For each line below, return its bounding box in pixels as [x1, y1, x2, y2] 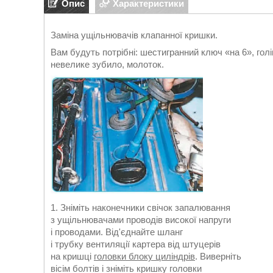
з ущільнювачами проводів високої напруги [51, 214, 231, 225]
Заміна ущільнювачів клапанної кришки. [51, 30, 218, 40]
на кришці [51, 251, 94, 261]
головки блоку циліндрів [94, 251, 195, 261]
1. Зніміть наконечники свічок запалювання [51, 202, 230, 213]
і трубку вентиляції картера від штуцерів [51, 239, 221, 249]
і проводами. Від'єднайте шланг [51, 227, 183, 237]
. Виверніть [195, 251, 241, 261]
